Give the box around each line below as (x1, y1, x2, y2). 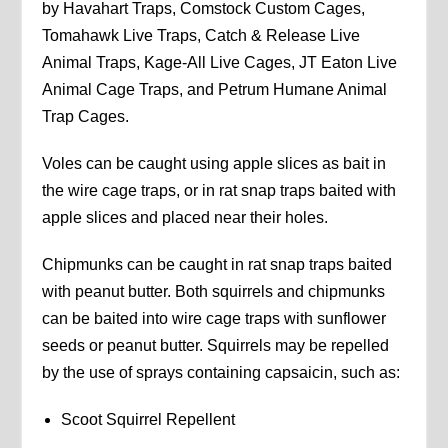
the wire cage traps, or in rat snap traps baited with (42, 182, 397, 200)
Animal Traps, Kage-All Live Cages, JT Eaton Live (42, 54, 398, 72)
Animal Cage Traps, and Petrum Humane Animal (42, 81, 388, 99)
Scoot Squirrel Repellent (60, 411, 235, 429)
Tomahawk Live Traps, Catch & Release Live (42, 27, 361, 45)
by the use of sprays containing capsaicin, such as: (42, 364, 401, 382)
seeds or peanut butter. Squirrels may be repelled (42, 337, 390, 355)
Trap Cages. (42, 108, 130, 126)
